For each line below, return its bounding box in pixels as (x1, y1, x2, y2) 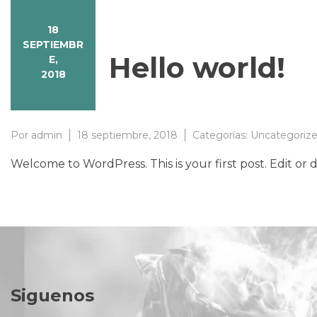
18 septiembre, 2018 (77, 128, 178, 142)
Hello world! (109, 50, 285, 85)
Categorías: (192, 128, 250, 142)
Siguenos (11, 285, 94, 306)
